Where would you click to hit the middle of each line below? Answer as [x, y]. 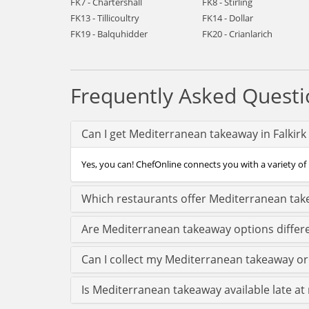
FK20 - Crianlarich [237, 34]
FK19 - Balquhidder [109, 34]
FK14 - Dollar [227, 18]
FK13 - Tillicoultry [105, 18]
